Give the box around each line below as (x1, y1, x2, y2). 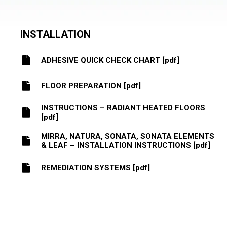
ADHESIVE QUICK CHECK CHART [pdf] (41, 55, 179, 65)
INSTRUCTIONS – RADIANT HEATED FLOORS (41, 103, 205, 112)
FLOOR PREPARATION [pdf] (41, 81, 141, 90)
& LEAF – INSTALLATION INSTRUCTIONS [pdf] (41, 140, 210, 150)
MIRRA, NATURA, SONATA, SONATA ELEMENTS (41, 131, 214, 141)
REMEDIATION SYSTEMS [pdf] (41, 163, 150, 172)
